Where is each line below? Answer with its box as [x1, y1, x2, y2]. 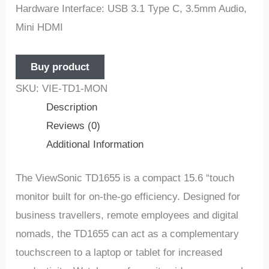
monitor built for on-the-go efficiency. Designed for [16, 191, 241, 203]
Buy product [31, 61, 90, 73]
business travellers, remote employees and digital [16, 210, 239, 222]
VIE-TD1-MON [42, 82, 108, 94]
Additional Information [46, 138, 144, 150]
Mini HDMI [16, 21, 64, 33]
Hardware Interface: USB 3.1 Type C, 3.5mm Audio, [16, 2, 247, 14]
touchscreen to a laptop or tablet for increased [16, 247, 223, 259]
